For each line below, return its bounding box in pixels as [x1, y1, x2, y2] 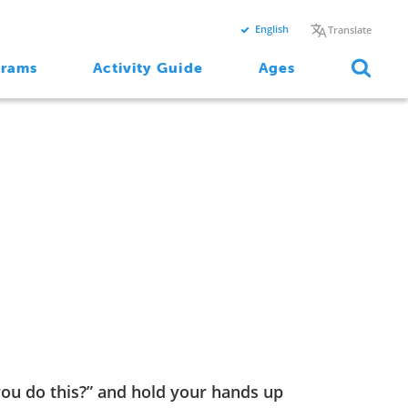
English [255, 22, 289, 36]
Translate [328, 23, 372, 37]
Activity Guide [93, 58, 203, 76]
